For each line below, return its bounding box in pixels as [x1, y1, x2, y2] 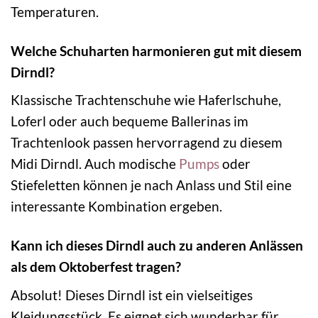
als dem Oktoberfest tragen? [11, 258, 181, 275]
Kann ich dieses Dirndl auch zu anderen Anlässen [11, 237, 303, 254]
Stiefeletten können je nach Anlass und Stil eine [11, 177, 292, 194]
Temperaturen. [11, 3, 99, 20]
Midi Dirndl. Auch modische [11, 155, 179, 172]
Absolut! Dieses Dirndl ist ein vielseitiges [11, 286, 253, 303]
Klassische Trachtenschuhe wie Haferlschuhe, [11, 92, 281, 109]
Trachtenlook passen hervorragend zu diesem [11, 134, 283, 151]
